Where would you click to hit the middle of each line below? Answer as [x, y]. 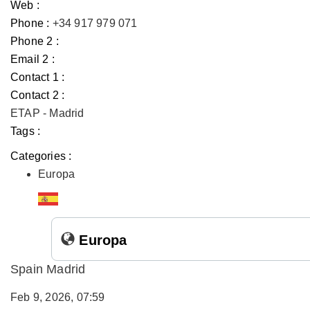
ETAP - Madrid [47, 113]
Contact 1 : [38, 77]
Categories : [41, 156]
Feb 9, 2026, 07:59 [58, 297]
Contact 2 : [38, 95]
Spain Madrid [48, 269]
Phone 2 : [35, 41]
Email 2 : [33, 59]
